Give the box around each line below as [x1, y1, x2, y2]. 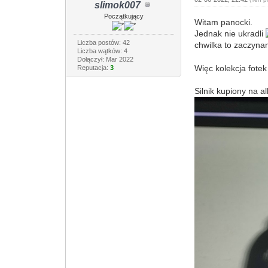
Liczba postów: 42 [77, 38, 130, 46]
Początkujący [103, 12, 144, 20]
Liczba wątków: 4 [77, 47, 127, 54]
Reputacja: [77, 63, 110, 71]
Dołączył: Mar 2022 [77, 55, 133, 63]
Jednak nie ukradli [194, 28, 266, 38]
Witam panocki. [194, 17, 253, 27]
